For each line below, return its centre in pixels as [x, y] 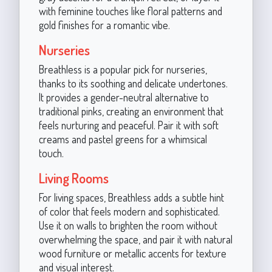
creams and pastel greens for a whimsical [123, 139]
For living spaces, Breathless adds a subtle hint [131, 197]
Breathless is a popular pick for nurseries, [123, 69]
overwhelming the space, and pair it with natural [135, 239]
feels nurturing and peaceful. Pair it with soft [128, 125]
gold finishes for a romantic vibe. [104, 25]
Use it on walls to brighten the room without [128, 225]
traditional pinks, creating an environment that [131, 111]
